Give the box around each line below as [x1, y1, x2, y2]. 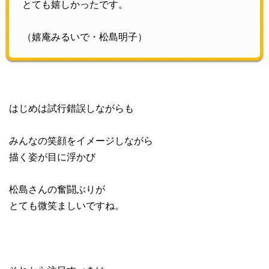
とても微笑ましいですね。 [9, 198, 124, 213]
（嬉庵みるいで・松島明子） [22, 29, 147, 44]
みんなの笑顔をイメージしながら [9, 133, 153, 148]
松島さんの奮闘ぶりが [9, 182, 105, 196]
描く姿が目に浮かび [9, 150, 95, 164]
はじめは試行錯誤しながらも [9, 101, 134, 115]
